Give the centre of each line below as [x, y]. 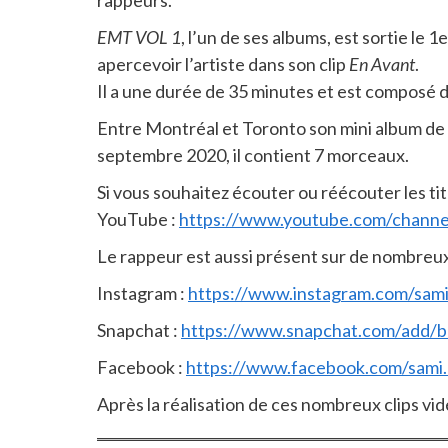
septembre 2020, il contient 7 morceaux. [253, 155]
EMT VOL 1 [139, 37]
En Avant [382, 64]
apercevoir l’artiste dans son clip [223, 64]
